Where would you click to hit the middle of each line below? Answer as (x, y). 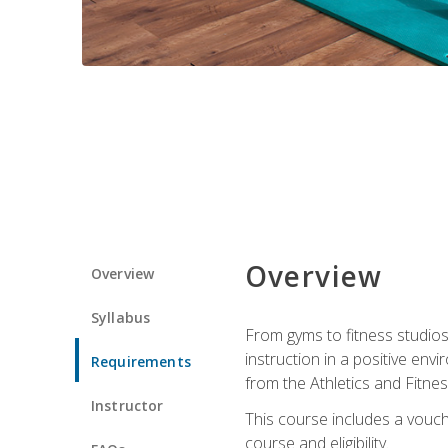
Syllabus (121, 317)
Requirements (141, 361)
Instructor (127, 405)
